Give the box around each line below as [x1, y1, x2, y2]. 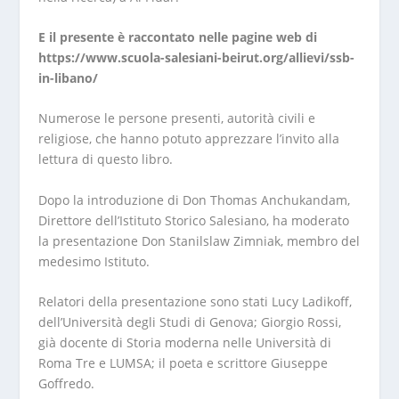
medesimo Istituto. [37, 252, 150, 270]
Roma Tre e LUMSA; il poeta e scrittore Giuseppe [37, 354, 328, 372]
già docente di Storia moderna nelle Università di [37, 334, 331, 352]
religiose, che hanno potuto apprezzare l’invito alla [37, 130, 339, 148]
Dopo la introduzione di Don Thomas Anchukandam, [37, 191, 350, 208]
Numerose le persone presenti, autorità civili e [37, 110, 315, 127]
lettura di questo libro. [37, 151, 173, 168]
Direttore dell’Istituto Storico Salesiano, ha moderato [37, 211, 349, 229]
